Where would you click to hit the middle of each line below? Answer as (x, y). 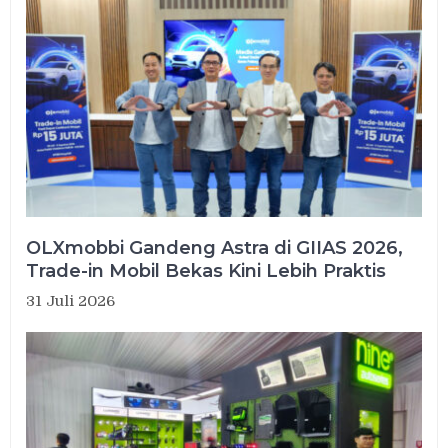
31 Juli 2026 (71, 301)
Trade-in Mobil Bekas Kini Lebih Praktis (206, 271)
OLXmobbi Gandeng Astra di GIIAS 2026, (215, 248)
